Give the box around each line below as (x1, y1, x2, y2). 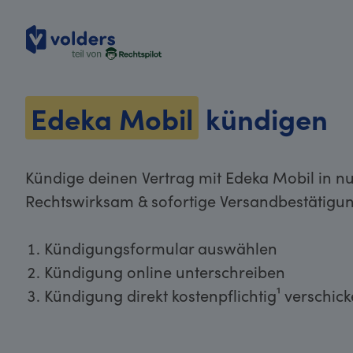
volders (25, 54, 78, 76)
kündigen (199, 98, 329, 139)
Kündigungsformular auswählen (44, 236, 277, 259)
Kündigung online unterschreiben (44, 260, 285, 283)
